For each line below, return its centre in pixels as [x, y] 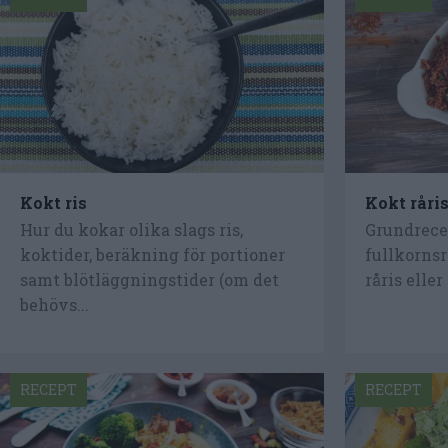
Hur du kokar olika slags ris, [131, 230]
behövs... [54, 305]
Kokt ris [53, 202]
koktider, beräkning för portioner [152, 255]
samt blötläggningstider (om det [149, 280]
